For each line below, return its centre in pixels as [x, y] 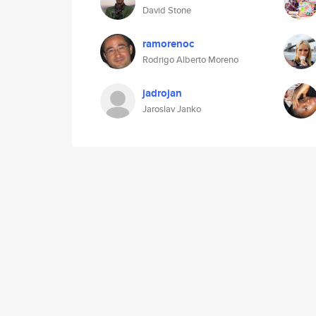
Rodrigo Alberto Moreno [190, 60]
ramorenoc [168, 44]
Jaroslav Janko [172, 109]
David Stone [167, 10]
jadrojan [162, 93]
